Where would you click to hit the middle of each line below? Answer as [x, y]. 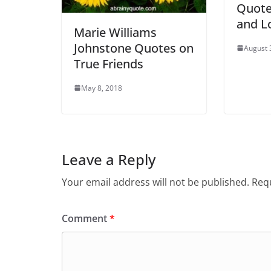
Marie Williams [115, 32]
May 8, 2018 [102, 88]
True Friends [109, 64]
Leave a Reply [109, 159]
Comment [86, 218]
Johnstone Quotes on [134, 48]
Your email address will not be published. [155, 182]
